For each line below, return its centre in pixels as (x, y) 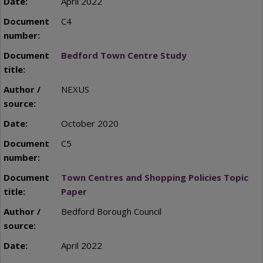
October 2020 (90, 123)
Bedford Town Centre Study (124, 55)
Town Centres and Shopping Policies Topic (154, 177)
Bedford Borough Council (111, 211)
